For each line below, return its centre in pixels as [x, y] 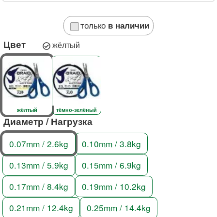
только [94, 25]
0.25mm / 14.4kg [119, 208]
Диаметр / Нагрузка [48, 122]
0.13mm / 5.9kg [39, 165]
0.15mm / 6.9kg [111, 165]
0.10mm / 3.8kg [111, 143]
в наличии [128, 25]
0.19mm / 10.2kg [114, 186]
